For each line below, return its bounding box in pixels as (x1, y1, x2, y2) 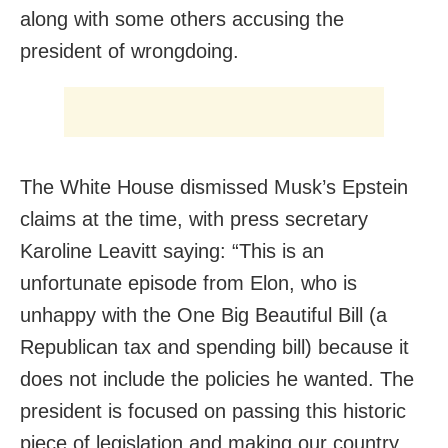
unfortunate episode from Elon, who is (20, 272, 357, 295)
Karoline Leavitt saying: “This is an (20, 240, 324, 263)
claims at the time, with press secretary (20, 208, 368, 231)
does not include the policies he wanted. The (20, 368, 414, 391)
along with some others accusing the (20, 8, 344, 31)
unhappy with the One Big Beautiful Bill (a (20, 304, 387, 327)
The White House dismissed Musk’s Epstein (20, 176, 408, 199)
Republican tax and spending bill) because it (20, 336, 409, 359)
